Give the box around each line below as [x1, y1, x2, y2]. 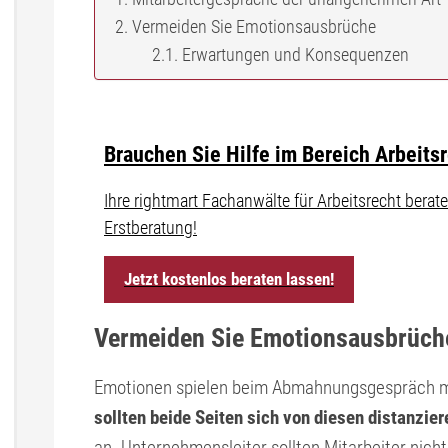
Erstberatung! [104, 217, 197, 238]
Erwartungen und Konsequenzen [181, 44, 409, 65]
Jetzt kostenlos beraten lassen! [124, 269, 334, 289]
